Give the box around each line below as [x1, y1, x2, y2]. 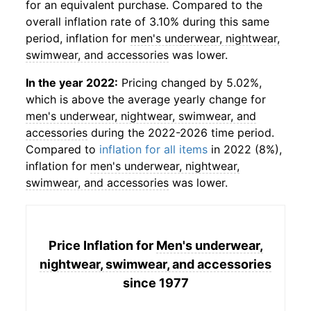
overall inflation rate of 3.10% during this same [26, 15, 269, 28]
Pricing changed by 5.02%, [118, 76, 262, 90]
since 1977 [122, 275, 189, 290]
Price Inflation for [48, 237, 156, 253]
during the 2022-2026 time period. [87, 126, 274, 140]
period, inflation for [26, 31, 131, 45]
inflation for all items [99, 142, 208, 156]
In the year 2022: [26, 76, 118, 90]
